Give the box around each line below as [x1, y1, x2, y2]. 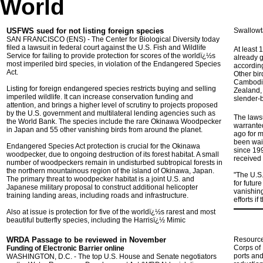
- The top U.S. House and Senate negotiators [72, 252, 217, 261]
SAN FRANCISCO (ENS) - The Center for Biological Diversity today [6, 35, 220, 43]
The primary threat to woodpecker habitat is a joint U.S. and [6, 175, 194, 183]
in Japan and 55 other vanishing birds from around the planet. [6, 126, 203, 134]
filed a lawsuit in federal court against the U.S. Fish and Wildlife [6, 43, 206, 52]
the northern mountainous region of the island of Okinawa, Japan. [6, 167, 214, 175]
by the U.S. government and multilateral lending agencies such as [6, 109, 215, 117]
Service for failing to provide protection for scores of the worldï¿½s [6, 52, 215, 60]
